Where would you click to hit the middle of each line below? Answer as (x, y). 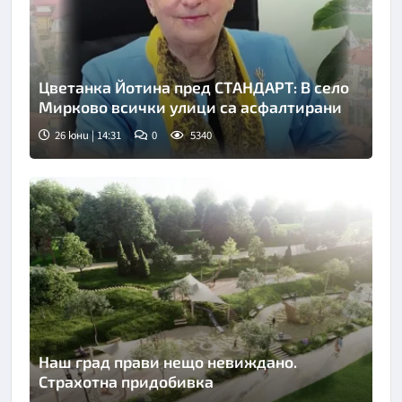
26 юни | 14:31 (88, 135)
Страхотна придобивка (126, 382)
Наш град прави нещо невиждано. (168, 362)
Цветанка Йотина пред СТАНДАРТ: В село (194, 87)
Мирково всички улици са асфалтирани (190, 106)
